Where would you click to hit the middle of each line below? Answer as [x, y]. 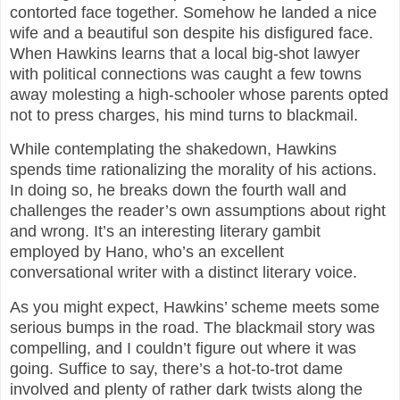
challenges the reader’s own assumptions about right [198, 211]
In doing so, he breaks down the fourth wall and [178, 191]
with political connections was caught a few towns [186, 74]
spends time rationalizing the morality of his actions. [193, 170]
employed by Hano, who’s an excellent [147, 252]
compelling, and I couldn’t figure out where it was [183, 349]
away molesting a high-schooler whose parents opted [199, 94]
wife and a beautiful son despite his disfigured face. [192, 33]
